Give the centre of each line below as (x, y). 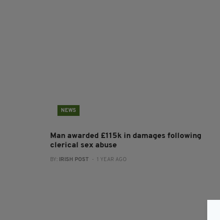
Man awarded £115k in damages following (126, 136)
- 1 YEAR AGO (108, 160)
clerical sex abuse (83, 145)
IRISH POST (74, 160)
